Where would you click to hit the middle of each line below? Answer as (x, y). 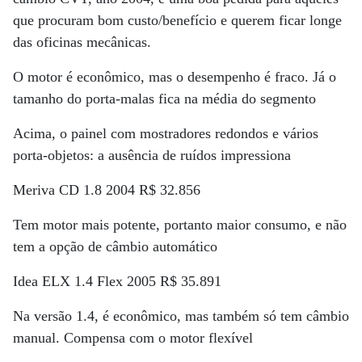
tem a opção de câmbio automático (115, 246)
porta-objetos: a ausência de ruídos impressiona (152, 155)
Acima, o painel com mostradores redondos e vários (166, 133)
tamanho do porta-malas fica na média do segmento (164, 99)
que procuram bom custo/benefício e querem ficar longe (177, 20)
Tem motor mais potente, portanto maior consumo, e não (180, 225)
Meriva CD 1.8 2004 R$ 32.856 (107, 190)
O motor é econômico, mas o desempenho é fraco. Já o (175, 77)
